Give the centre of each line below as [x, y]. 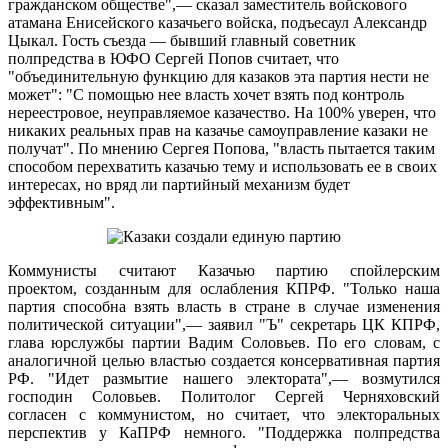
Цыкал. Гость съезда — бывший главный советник [182, 40]
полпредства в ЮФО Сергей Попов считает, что [173, 58]
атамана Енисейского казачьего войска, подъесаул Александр [217, 22]
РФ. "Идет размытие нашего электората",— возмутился [224, 378]
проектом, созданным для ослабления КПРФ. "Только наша [224, 288]
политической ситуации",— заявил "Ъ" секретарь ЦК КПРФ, [224, 324]
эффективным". [61, 202]
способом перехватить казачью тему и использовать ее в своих [222, 166]
